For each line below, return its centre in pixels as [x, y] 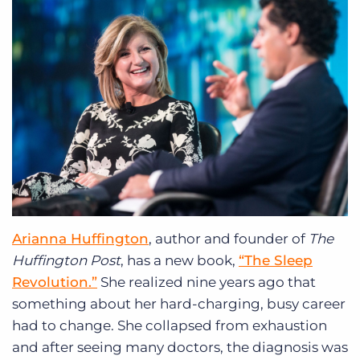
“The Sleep [276, 260]
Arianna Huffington [80, 238]
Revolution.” [55, 282]
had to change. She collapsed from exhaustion [170, 325]
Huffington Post [66, 260]
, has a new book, [180, 260]
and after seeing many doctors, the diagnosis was [180, 347]
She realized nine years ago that [207, 282]
